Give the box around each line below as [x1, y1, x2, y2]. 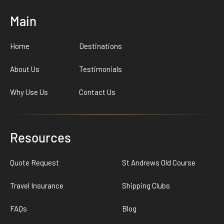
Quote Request [10, 158, 59, 167]
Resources [10, 129, 71, 145]
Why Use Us [10, 87, 48, 97]
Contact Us [78, 87, 115, 97]
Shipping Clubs [122, 181, 170, 190]
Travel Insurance [10, 181, 63, 190]
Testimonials [78, 64, 122, 74]
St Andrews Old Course [122, 158, 195, 167]
